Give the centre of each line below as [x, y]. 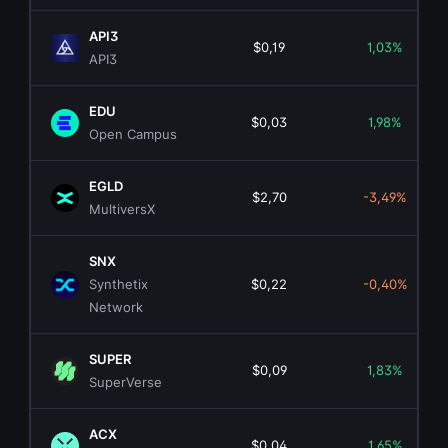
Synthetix [119, 284]
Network [116, 307]
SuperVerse [126, 382]
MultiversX [122, 209]
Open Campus [133, 134]
